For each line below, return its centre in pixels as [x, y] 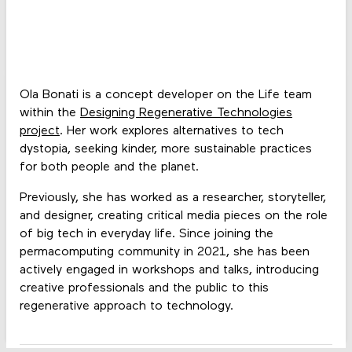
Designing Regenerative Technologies [186, 114]
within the [49, 114]
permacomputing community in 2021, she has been [164, 253]
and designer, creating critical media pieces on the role [173, 216]
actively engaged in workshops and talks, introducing [169, 271]
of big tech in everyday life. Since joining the [146, 235]
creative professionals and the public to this [144, 289]
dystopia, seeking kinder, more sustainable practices [165, 150]
